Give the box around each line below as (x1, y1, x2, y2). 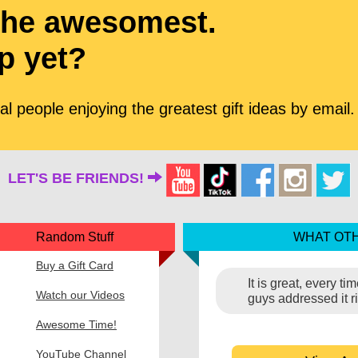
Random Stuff (36, 229, 113, 244)
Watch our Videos (36, 288, 125, 301)
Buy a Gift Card (36, 258, 113, 272)
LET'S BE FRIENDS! (7, 170, 148, 187)
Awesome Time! (36, 317, 117, 331)
